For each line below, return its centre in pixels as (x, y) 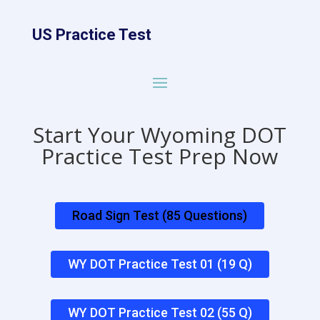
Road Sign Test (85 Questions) (160, 215)
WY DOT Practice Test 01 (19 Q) (160, 264)
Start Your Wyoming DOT (160, 135)
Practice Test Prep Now (160, 156)
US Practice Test (91, 35)
